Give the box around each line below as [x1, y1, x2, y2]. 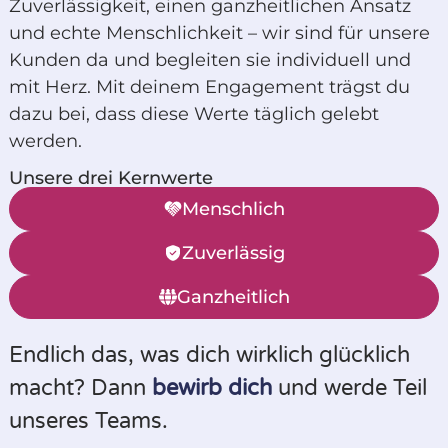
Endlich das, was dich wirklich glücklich [8, 342, 410, 369]
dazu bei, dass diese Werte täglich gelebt [8, 102, 379, 125]
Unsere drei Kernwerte [8, 167, 213, 190]
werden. [8, 129, 82, 152]
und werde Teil [271, 375, 427, 402]
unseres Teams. [8, 408, 168, 435]
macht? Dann [8, 375, 152, 402]
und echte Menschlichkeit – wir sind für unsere [8, 21, 430, 44]
